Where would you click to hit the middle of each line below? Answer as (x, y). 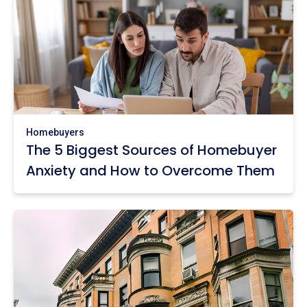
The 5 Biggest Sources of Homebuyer (151, 150)
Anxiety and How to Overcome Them (150, 170)
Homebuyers (55, 132)
